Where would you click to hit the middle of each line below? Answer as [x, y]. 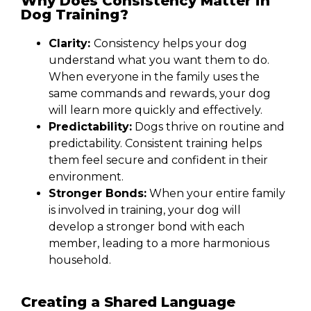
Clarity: [71, 44]
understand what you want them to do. [159, 60]
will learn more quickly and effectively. [155, 110]
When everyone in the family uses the [154, 77]
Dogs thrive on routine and [208, 127]
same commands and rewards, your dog [160, 94]
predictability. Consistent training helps [155, 144]
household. [80, 260]
